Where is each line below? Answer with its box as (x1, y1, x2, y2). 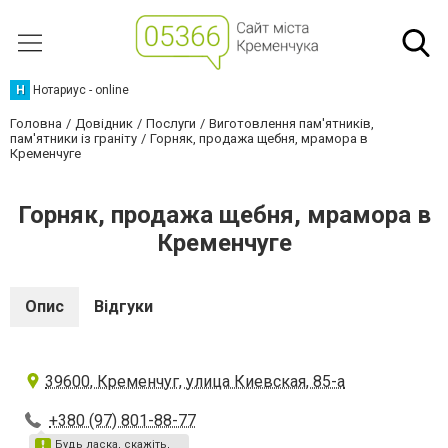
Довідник (75, 116, 133, 131)
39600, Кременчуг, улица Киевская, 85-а (45, 372, 345, 391)
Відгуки (94, 297, 153, 316)
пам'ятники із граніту (10, 131, 137, 146)
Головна (10, 116, 62, 131)
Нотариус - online (33, 83, 129, 97)
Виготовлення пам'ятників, (209, 116, 374, 131)
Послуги (146, 116, 196, 131)
